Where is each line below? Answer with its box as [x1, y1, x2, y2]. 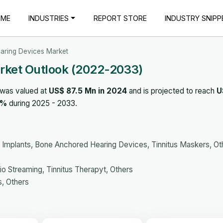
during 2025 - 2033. [7, 98, 77, 108]
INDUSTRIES [28, 13, 69, 22]
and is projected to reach [127, 86, 217, 96]
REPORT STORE [93, 13, 147, 22]
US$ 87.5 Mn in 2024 [49, 86, 127, 96]
